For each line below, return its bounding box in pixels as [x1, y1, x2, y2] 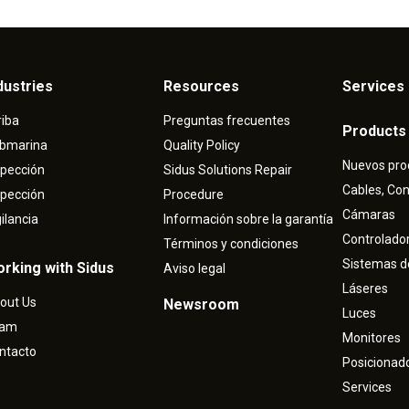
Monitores [341, 330, 401, 346]
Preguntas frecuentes [163, 113, 290, 129]
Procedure [163, 187, 224, 203]
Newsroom [163, 296, 239, 314]
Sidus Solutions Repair [163, 163, 292, 178]
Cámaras [341, 207, 395, 223]
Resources [163, 78, 239, 96]
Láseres [341, 281, 388, 297]
